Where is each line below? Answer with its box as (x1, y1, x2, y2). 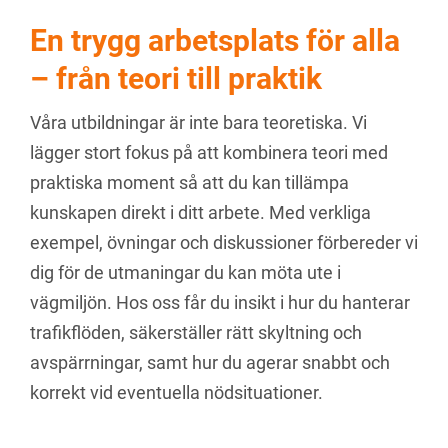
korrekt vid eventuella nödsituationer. (30, 382, 323, 404)
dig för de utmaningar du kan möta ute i (30, 262, 341, 284)
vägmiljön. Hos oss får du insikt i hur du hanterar (30, 292, 410, 314)
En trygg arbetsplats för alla (30, 23, 400, 59)
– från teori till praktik (30, 61, 322, 97)
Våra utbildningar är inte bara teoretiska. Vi (30, 112, 367, 134)
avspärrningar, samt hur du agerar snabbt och (30, 352, 390, 374)
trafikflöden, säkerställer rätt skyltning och (30, 322, 362, 344)
